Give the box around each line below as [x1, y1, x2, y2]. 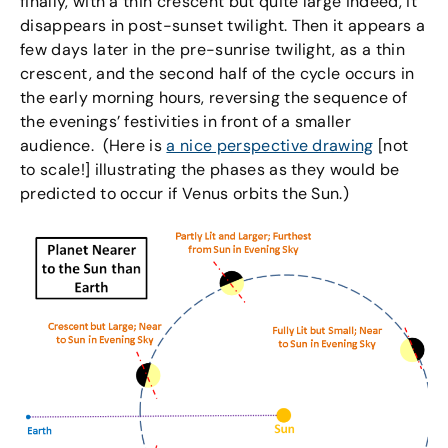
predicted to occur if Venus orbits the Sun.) [20, 182, 350, 204]
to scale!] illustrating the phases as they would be [20, 158, 400, 180]
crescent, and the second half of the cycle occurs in [20, 62, 415, 84]
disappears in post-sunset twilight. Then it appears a [20, 14, 425, 36]
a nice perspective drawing [166, 134, 374, 156]
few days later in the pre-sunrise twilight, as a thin [20, 38, 405, 60]
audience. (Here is [20, 134, 167, 156]
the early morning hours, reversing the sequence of [20, 86, 408, 108]
